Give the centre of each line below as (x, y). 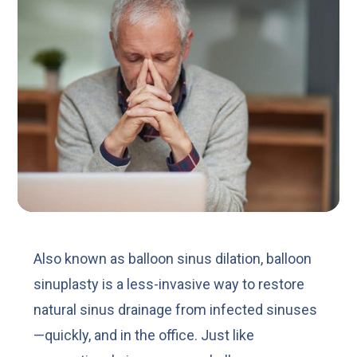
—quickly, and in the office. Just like (144, 335)
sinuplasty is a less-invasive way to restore (169, 284)
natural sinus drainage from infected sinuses (176, 309)
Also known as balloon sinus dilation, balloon (173, 258)
